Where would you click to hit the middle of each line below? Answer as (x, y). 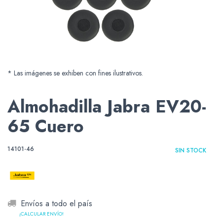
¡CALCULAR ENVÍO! (41, 214)
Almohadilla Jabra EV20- (107, 107)
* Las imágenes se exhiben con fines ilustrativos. (75, 73)
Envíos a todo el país (56, 204)
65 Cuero (46, 127)
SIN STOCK (191, 151)
